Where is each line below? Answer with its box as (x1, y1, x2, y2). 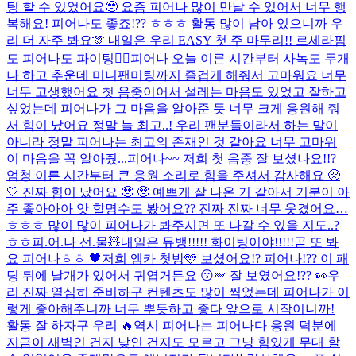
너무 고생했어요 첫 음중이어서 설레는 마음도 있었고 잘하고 (6, 84, 346, 99)
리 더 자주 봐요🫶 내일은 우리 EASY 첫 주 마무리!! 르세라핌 (6, 33, 346, 47)
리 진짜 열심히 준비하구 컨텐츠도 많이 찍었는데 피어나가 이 (6, 284, 350, 299)
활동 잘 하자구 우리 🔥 (6, 318, 133, 332)
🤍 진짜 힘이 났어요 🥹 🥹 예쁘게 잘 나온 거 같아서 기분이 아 (6, 184, 350, 199)
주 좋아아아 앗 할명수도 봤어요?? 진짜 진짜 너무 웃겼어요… (6, 201, 348, 215)
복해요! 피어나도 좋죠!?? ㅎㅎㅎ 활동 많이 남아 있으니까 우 (6, 16, 343, 30)
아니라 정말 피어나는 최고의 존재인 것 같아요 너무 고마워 (6, 134, 337, 149)
